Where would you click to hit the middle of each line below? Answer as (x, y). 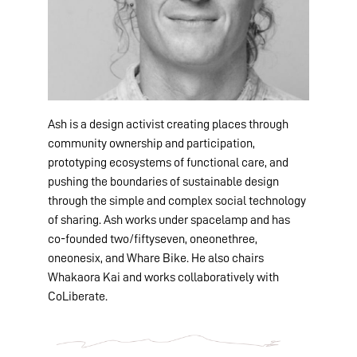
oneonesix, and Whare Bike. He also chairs (156, 258)
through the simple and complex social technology (177, 200)
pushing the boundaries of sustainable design (163, 181)
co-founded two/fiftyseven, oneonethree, (153, 239)
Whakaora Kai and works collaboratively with (163, 277)
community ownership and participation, (151, 143)
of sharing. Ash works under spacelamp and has (169, 220)
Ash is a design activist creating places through (168, 124)
